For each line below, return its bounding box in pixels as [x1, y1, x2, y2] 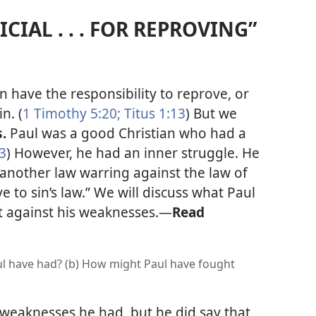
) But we [186, 103, 237, 123]
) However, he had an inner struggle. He [6, 142, 260, 162]
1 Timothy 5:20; [23, 103, 121, 123]
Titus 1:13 [121, 103, 186, 123]
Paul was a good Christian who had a [10, 123, 246, 142]
